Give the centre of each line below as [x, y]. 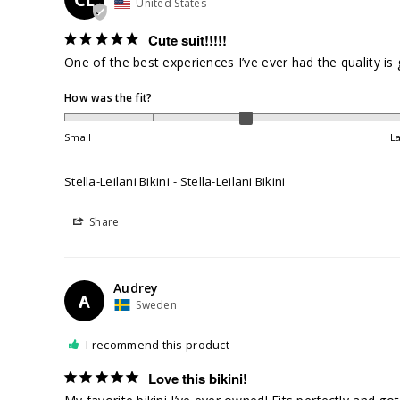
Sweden [156, 305]
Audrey [136, 288]
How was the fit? [108, 98]
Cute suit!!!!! [187, 41]
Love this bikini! [197, 379]
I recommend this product [158, 346]
